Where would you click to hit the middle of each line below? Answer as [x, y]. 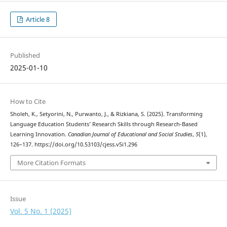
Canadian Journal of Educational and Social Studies [130, 135]
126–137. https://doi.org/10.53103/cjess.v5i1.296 [73, 145]
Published [25, 55]
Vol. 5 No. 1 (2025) [41, 211]
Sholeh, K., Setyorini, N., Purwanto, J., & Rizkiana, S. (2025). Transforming [106, 114]
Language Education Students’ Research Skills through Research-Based [104, 124]
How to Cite [28, 102]
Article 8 [37, 19]
